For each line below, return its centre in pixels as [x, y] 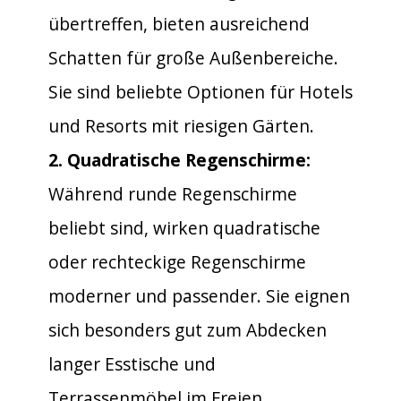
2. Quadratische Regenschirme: [179, 159]
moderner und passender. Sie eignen [199, 295]
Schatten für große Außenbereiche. [193, 57]
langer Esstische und [132, 363]
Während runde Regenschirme [173, 193]
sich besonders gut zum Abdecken [188, 329]
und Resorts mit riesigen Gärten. [181, 125]
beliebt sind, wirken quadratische [184, 227]
